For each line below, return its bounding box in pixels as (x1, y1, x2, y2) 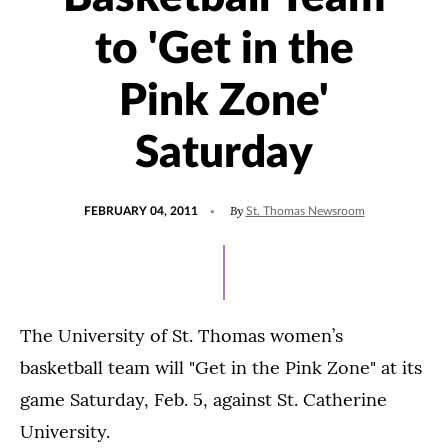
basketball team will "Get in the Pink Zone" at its (20, 356, 422, 379)
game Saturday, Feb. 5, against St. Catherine (20, 388, 387, 411)
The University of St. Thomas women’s (20, 324, 343, 347)
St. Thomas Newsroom (245, 205, 365, 217)
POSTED (82, 196, 130, 208)
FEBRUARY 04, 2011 (83, 205, 198, 217)
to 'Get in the (94, 28, 354, 72)
